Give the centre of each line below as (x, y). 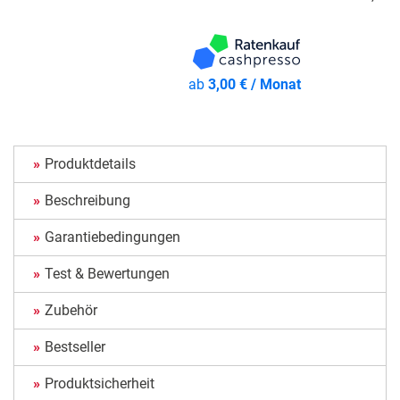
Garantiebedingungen (112, 237)
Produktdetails (90, 164)
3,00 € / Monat (255, 85)
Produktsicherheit (100, 384)
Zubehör (71, 311)
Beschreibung (87, 201)
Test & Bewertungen (107, 274)
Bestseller (75, 347)
